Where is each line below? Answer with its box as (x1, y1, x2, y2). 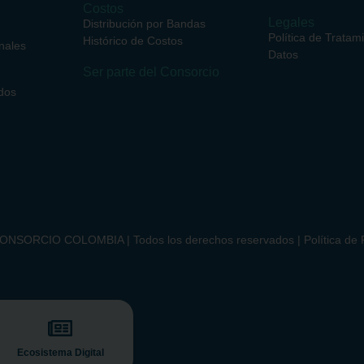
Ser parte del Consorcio (83, 65, 220, 80)
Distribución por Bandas (83, 17, 206, 31)
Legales (268, 15, 315, 30)
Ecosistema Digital (16, 347, 104, 358)
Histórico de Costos (83, 34, 184, 48)
